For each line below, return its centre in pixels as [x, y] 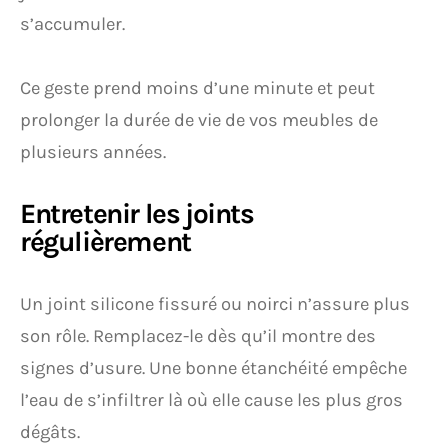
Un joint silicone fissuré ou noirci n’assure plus [215, 304]
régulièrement [105, 241]
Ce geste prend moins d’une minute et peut [197, 88]
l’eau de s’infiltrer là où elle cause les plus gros [211, 400]
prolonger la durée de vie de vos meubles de [199, 120]
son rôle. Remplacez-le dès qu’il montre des [198, 336]
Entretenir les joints [137, 213]
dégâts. [50, 432]
